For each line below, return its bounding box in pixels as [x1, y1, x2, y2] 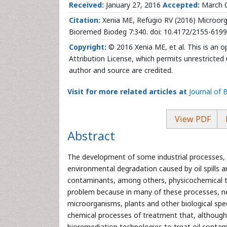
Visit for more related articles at [67, 87, 187, 96]
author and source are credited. [69, 65, 173, 75]
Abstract [67, 127, 115, 144]
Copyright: [69, 42, 106, 52]
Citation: [69, 15, 100, 25]
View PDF [173, 113, 211, 125]
